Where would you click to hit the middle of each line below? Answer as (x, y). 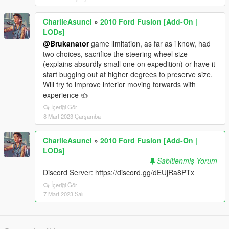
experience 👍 (65, 94)
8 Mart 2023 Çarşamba (72, 116)
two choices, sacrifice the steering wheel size (115, 53)
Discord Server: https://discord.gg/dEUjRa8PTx (119, 172)
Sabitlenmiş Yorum (187, 160)
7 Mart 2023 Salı (63, 193)
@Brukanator (66, 43)
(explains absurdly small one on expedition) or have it (129, 64)
